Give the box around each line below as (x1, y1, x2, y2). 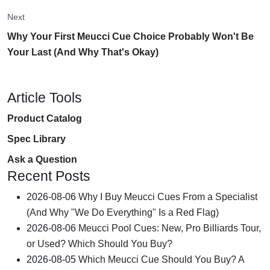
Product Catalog (7, 113, 82, 124)
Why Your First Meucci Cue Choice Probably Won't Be (7, 31, 254, 42)
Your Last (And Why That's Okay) (7, 46, 159, 57)
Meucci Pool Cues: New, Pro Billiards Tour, (78, 222, 261, 233)
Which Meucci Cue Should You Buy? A (78, 254, 244, 265)
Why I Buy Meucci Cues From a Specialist (78, 191, 257, 202)
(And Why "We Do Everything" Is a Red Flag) (27, 207, 219, 218)
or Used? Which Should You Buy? (27, 238, 172, 249)
